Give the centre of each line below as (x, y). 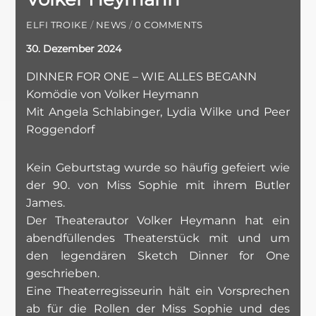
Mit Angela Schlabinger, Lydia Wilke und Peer (158, 111)
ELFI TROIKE (57, 25)
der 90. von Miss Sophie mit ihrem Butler (158, 185)
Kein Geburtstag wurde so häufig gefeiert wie (158, 167)
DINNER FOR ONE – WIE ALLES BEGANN (142, 76)
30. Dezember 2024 (74, 48)
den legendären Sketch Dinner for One (158, 255)
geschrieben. (63, 273)
